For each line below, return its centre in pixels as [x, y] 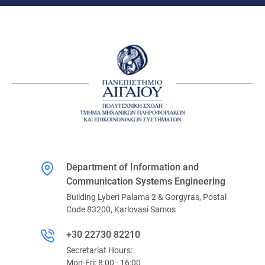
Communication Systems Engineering [146, 181]
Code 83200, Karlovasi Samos [121, 209]
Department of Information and [132, 167]
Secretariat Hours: [99, 250]
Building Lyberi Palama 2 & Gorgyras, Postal [146, 197]
